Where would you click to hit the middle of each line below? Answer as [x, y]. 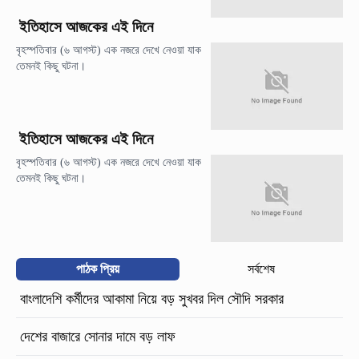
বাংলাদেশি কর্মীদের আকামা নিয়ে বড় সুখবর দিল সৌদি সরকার [152, 299]
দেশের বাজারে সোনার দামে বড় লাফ [98, 337]
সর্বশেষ [261, 269]
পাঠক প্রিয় [98, 269]
